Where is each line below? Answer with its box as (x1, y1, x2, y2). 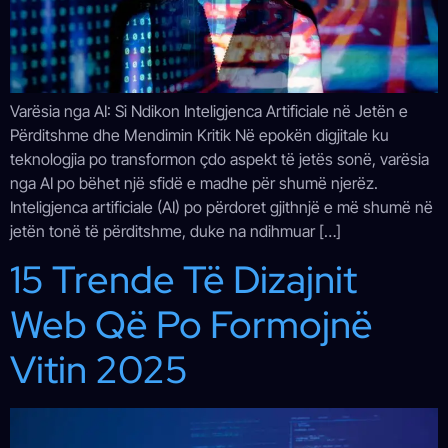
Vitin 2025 (10, 344, 188, 396)
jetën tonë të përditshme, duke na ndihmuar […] (10, 220, 341, 241)
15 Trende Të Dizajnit (10, 254, 357, 306)
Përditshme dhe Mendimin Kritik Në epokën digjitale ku (10, 124, 389, 145)
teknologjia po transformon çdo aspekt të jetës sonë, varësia (10, 148, 429, 169)
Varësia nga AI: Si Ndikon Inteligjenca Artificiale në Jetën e (10, 100, 408, 121)
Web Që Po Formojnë (10, 299, 373, 351)
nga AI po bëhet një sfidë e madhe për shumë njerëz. (10, 172, 378, 193)
